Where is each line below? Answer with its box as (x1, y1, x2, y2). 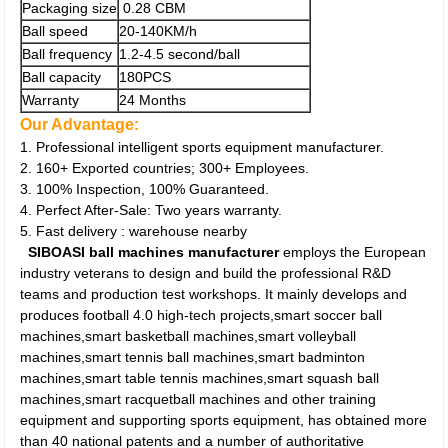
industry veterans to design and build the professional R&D (20, 265, 392, 281)
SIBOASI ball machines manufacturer (28, 244, 280, 260)
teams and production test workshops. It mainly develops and (20, 286, 408, 302)
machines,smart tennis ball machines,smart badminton (20, 349, 366, 365)
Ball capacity (22, 69, 102, 85)
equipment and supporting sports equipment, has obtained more (20, 412, 428, 428)
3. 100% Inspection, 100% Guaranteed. (20, 181, 270, 197)
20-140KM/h (119, 23, 198, 39)
